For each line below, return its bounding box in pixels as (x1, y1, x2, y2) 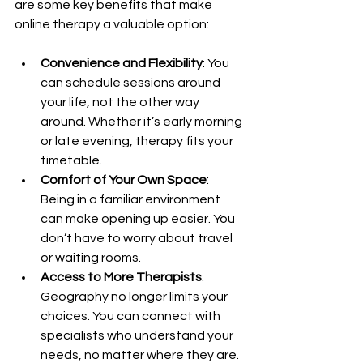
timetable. (41, 154, 102, 167)
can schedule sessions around (41, 76, 223, 89)
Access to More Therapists (41, 271, 202, 284)
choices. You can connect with (41, 310, 223, 322)
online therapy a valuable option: (15, 18, 209, 31)
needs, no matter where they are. (41, 348, 239, 361)
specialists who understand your (41, 329, 236, 342)
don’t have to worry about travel (41, 232, 235, 245)
